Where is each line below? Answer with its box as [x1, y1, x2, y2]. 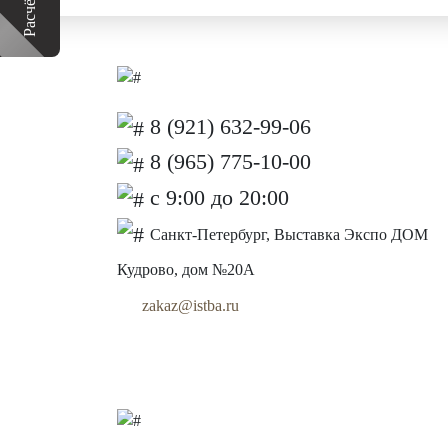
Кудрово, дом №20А [117, 261, 255, 279]
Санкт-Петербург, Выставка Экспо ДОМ [150, 226, 428, 243]
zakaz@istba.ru [142, 297, 239, 315]
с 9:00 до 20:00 [144, 184, 289, 210]
